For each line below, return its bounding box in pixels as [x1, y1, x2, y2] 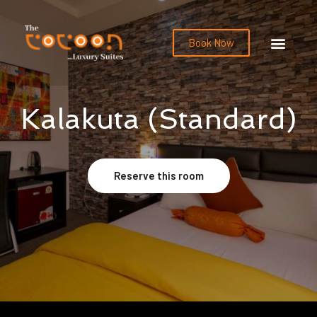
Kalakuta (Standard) [21, 102, 296, 137]
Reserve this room [113, 169, 204, 183]
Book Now [188, 36, 235, 50]
